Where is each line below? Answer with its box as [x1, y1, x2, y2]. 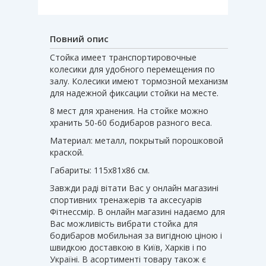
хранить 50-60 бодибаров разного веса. [50, 116, 212, 128]
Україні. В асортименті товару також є [50, 253, 206, 265]
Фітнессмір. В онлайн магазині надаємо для [50, 205, 225, 217]
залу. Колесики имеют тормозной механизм [50, 75, 228, 87]
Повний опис [50, 32, 109, 45]
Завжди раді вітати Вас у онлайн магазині [50, 182, 218, 194]
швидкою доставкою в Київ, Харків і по [50, 241, 207, 253]
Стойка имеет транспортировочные [50, 51, 197, 63]
